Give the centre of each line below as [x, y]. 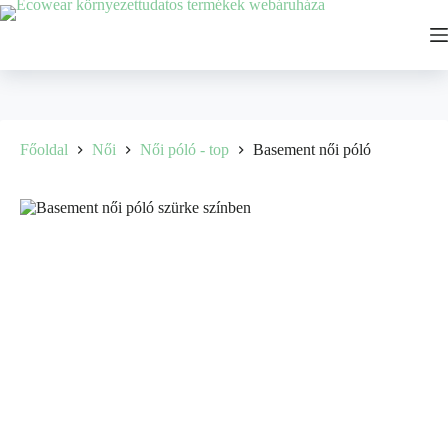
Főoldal [44, 150]
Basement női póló [312, 150]
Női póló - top [184, 150]
